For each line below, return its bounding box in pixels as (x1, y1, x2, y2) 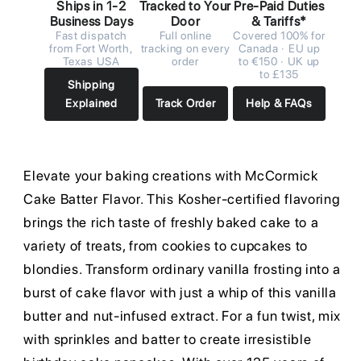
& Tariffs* (251, 13, 307, 29)
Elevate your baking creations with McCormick (23, 168, 318, 185)
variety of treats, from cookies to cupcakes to (23, 238, 308, 255)
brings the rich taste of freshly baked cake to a (23, 214, 319, 231)
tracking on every (140, 41, 230, 55)
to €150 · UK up (238, 54, 321, 68)
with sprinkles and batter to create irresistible (23, 331, 312, 348)
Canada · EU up (238, 41, 321, 55)
